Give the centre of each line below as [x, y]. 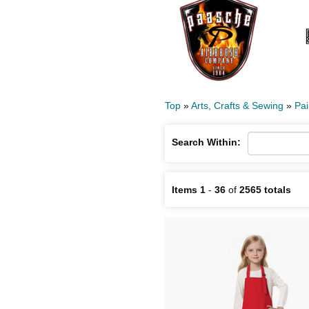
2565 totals [265, 189]
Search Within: [206, 142]
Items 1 [189, 189]
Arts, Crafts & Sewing [237, 105]
